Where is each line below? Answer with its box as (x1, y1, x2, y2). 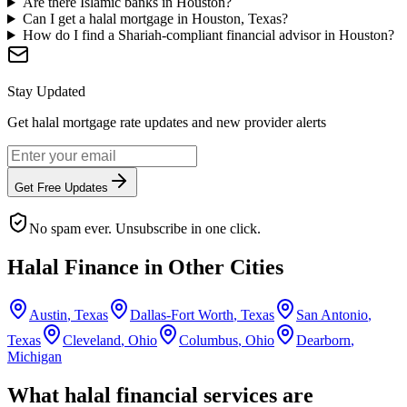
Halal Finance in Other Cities (7, 255, 283, 280)
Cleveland (63, 332, 121, 348)
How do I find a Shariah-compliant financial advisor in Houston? (22, 27, 394, 44)
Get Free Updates (15, 181, 108, 195)
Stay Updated (7, 84, 85, 100)
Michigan (7, 348, 62, 364)
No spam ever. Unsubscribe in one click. (29, 221, 261, 237)
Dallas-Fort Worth (130, 306, 233, 323)
